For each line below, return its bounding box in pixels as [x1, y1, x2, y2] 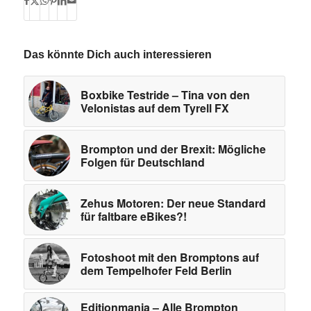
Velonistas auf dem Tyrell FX [80, 99, 229, 116]
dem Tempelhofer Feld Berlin [80, 262, 232, 278]
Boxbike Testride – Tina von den [80, 86, 250, 103]
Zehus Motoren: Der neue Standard [80, 194, 266, 211]
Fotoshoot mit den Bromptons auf [80, 249, 259, 265]
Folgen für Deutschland [80, 153, 205, 170]
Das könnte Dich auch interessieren [23, 48, 212, 60]
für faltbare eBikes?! [80, 208, 187, 224]
